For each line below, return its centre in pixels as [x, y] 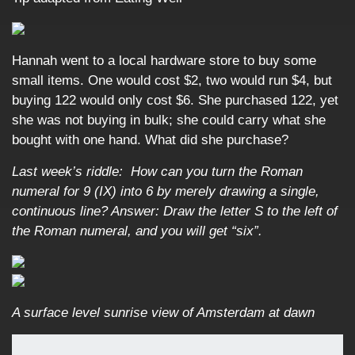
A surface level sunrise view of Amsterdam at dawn [163, 313]
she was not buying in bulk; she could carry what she [169, 120]
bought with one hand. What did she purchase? [150, 140]
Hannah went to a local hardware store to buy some [164, 61]
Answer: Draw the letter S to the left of [224, 211]
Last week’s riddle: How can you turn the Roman [157, 172]
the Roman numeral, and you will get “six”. [137, 231]
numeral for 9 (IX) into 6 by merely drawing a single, [166, 191]
